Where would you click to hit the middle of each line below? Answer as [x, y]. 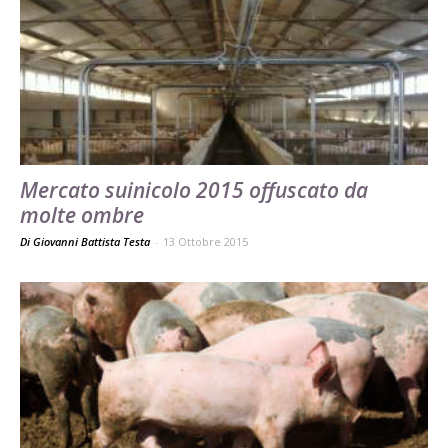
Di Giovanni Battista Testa [86, 241]
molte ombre [82, 214]
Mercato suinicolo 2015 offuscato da [194, 189]
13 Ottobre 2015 [205, 241]
